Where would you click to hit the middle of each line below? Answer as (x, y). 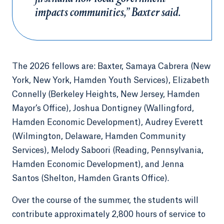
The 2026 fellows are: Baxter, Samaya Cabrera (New (111, 66)
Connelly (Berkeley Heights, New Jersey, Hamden (106, 94)
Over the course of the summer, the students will (105, 200)
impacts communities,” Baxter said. (108, 13)
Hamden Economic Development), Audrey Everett (107, 122)
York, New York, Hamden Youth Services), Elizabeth (111, 80)
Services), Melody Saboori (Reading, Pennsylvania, (108, 150)
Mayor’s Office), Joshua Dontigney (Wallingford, (103, 108)
